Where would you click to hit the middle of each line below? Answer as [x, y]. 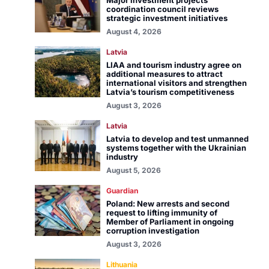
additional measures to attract [164, 74]
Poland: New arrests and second [168, 204]
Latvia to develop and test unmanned [177, 139]
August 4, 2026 [134, 32]
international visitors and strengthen [176, 83]
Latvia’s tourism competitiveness [170, 92]
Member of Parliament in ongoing [170, 222]
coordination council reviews [162, 9]
